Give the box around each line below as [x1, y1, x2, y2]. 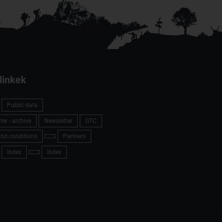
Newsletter [44, 117, 72, 124]
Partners [62, 133, 86, 140]
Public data [6, 101, 38, 109]
